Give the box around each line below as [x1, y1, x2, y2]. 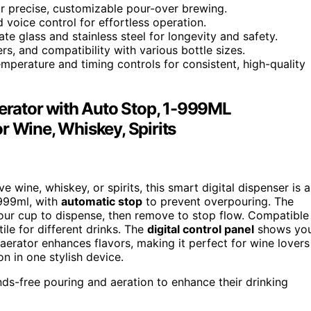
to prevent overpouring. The [142, 194, 294, 208]
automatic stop [61, 194, 142, 208]
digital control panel [147, 221, 254, 236]
